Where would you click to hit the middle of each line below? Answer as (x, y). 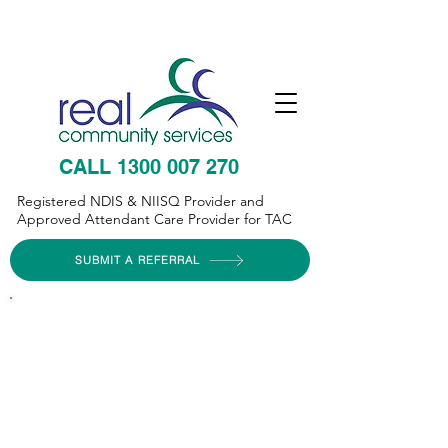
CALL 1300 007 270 (149, 167)
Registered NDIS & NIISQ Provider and (140, 201)
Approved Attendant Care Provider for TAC (154, 219)
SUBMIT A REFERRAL (137, 260)
